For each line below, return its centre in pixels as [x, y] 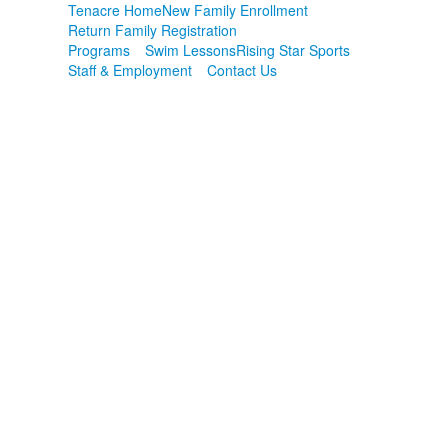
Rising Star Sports [293, 50]
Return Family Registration [153, 30]
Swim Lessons [191, 50]
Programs [99, 50]
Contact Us [242, 70]
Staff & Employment [130, 70]
